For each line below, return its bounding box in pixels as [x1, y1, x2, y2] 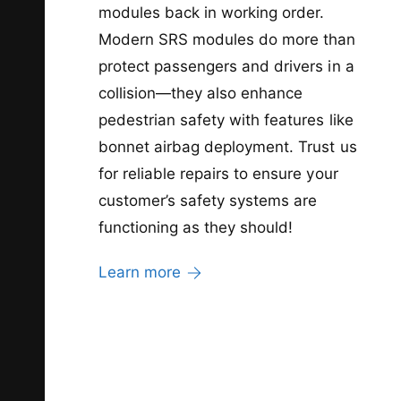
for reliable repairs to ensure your [98, 164, 338, 183]
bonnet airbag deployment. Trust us [98, 137, 357, 156]
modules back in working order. [98, 3, 325, 21]
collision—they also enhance [98, 83, 303, 102]
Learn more [98, 262, 182, 281]
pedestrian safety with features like [98, 110, 354, 129]
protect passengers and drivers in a [98, 56, 354, 75]
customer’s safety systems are [98, 191, 318, 209]
